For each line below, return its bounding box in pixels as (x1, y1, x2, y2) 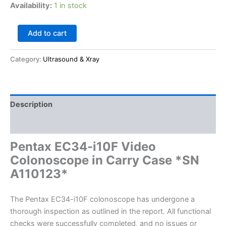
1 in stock (54, 1, 87, 11)
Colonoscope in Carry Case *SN (10, 153, 199, 168)
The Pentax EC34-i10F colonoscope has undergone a (10, 195, 195, 204)
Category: (10, 55, 43, 64)
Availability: (10, 1, 52, 11)
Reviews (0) (10, 119, 53, 129)
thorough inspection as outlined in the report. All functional (10, 207, 211, 216)
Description (10, 99, 52, 109)
